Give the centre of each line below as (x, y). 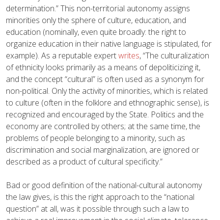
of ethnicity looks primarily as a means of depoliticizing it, (103, 67)
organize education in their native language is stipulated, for (109, 43)
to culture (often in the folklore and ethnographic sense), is (108, 102)
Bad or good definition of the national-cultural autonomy (104, 185)
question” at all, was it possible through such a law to (97, 208)
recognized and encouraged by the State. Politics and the (105, 114)
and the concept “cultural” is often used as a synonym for (105, 79)
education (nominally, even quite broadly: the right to (96, 32)
